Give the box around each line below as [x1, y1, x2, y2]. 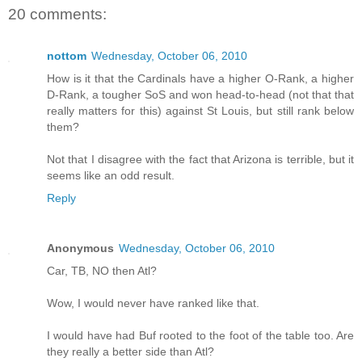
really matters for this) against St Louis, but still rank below [47, 104, 354, 118]
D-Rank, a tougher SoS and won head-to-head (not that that [47, 88, 354, 102]
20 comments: [8, 5, 107, 23]
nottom [47, 49, 86, 63]
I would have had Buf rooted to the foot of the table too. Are [47, 329, 354, 343]
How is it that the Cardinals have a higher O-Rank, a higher [47, 72, 354, 86]
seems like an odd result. [47, 169, 175, 183]
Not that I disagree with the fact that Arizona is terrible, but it [47, 153, 354, 166]
